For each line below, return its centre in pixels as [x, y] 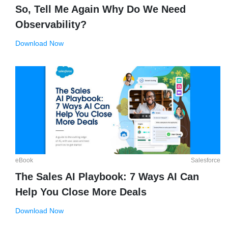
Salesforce [206, 160]
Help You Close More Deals [81, 192]
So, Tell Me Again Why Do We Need [101, 9]
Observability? [51, 25]
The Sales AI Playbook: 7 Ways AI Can [107, 176]
